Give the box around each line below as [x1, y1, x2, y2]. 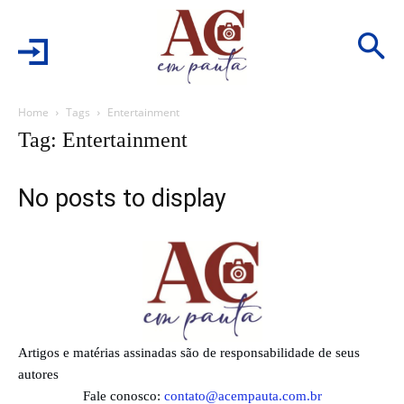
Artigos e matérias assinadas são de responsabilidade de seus [18, 344, 360, 360]
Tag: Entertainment [18, 128, 188, 151]
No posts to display [18, 184, 226, 213]
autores [18, 366, 59, 381]
